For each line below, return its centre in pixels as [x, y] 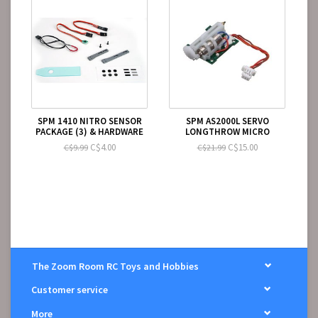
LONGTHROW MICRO [227, 132]
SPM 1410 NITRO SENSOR [89, 121]
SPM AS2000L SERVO [227, 121]
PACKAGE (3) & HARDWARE [89, 132]
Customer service [70, 290]
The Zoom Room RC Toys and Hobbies [115, 267]
